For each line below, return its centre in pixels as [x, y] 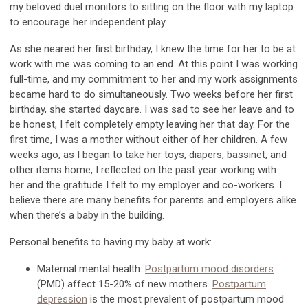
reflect [114, 169]
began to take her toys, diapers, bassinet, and [183, 154]
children [238, 139]
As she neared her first [63, 48]
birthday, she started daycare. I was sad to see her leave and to [152, 109]
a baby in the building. [115, 215]
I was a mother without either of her [136, 139]
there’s [51, 215]
